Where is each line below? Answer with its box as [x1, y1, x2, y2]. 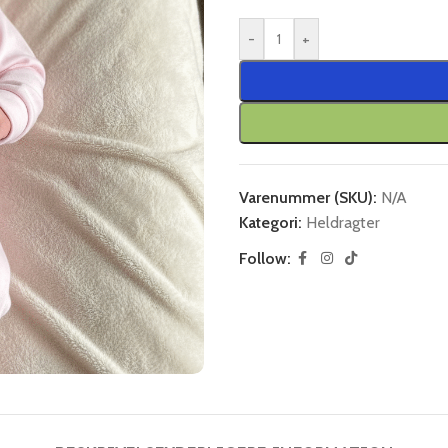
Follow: [238, 249, 291, 268]
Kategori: [238, 213, 302, 232]
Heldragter [305, 213, 380, 232]
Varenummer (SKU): [238, 188, 381, 207]
